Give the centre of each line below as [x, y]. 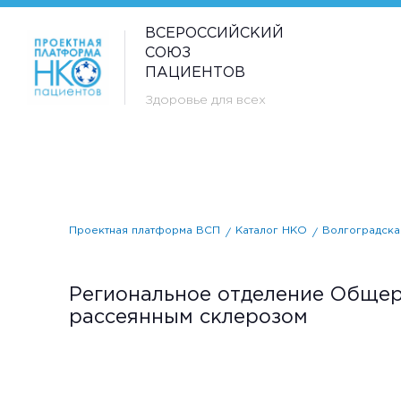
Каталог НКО [271, 230]
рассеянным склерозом [188, 317]
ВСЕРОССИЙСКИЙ [214, 34]
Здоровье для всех [205, 101]
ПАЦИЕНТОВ [195, 73]
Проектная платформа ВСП [145, 230]
